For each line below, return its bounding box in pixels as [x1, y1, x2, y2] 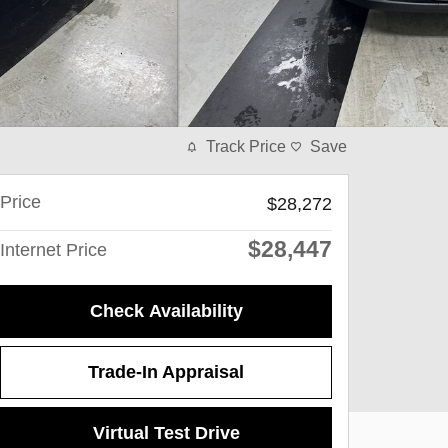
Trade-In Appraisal [88, 362, 244, 383]
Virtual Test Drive [92, 423, 240, 444]
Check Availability [89, 301, 243, 322]
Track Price [206, 138, 286, 155]
